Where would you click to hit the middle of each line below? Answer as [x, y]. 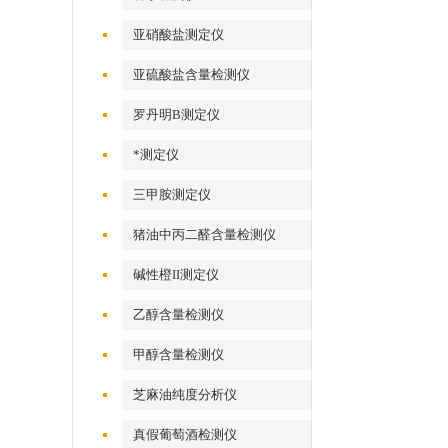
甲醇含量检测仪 [179, 354]
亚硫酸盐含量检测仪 [192, 74]
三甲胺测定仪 [172, 194]
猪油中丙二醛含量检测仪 [205, 234]
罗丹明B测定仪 [177, 114]
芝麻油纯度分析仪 [185, 394]
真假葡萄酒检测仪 [185, 434]
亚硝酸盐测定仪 [179, 34]
